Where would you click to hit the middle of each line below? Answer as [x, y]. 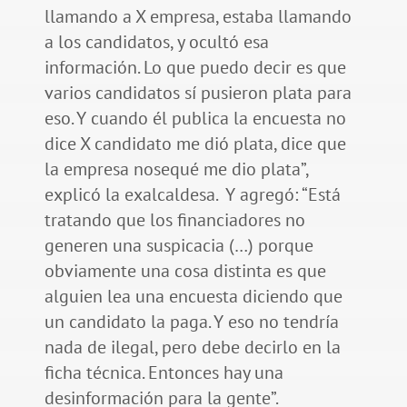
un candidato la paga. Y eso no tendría [191, 321]
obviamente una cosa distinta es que [185, 270]
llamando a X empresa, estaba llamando [198, 16]
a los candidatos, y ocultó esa [156, 41]
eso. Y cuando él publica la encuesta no [195, 118]
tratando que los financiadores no [174, 219]
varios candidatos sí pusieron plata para [198, 92]
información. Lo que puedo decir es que [195, 67]
